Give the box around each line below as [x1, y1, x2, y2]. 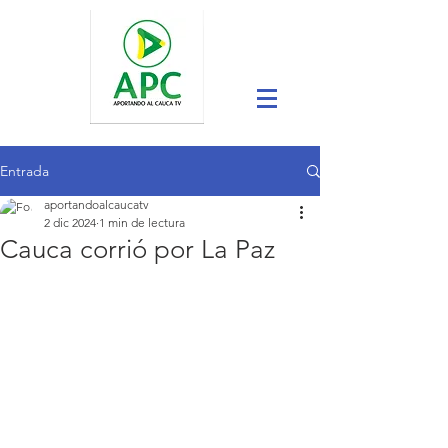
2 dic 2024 [44, 215, 96, 230]
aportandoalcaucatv [44, 197, 149, 212]
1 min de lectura [99, 215, 185, 230]
